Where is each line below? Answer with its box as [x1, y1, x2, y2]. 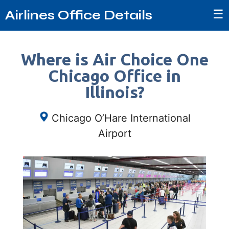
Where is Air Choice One [20, 50, 209, 68]
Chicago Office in [48, 66, 181, 85]
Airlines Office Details [5, 7, 152, 23]
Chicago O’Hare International [51, 112, 191, 124]
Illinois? [84, 83, 145, 101]
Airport [98, 127, 131, 140]
